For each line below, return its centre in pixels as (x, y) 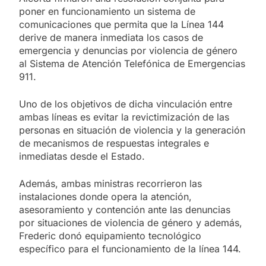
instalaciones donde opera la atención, (105, 196)
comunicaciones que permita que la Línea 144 (121, 24)
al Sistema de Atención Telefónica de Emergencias (132, 63)
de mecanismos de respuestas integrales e (114, 143)
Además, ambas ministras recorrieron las (110, 183)
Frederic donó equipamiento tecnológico (110, 235)
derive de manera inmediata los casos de (111, 37)
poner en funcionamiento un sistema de (107, 11)
